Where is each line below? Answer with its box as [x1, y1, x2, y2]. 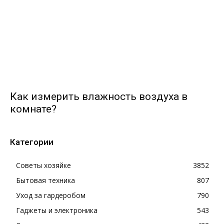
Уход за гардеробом [16, 190, 85, 200]
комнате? [10, 102, 56, 115]
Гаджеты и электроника [16, 205, 97, 215]
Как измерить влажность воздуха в [10, 90, 187, 102]
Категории [10, 136, 53, 147]
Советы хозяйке [16, 160, 71, 170]
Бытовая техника [16, 175, 75, 185]
